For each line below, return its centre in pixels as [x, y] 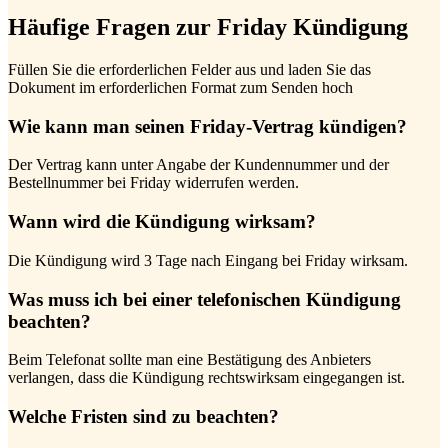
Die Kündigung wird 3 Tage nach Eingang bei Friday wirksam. [208, 260]
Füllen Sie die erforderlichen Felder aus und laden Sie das [189, 69]
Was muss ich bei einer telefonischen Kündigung [204, 299]
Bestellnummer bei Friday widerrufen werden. [153, 183]
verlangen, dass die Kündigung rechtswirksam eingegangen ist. [206, 378]
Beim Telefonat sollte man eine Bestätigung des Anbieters [189, 360]
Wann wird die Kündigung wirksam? [162, 222]
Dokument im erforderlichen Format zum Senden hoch [180, 87]
